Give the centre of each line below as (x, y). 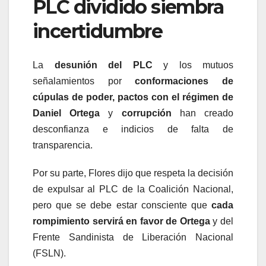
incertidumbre (98, 31)
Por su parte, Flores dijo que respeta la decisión (133, 173)
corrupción (146, 113)
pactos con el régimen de (175, 97)
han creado (202, 113)
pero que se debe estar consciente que (122, 205)
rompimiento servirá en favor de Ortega (121, 221)
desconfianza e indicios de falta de (133, 129)
